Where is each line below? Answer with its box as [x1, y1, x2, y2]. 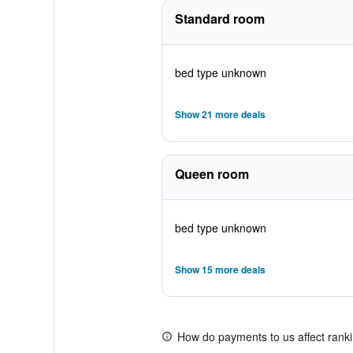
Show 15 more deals [174, 262, 266, 277]
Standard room [174, 9, 265, 28]
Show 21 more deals [174, 107, 266, 121]
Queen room [174, 165, 249, 183]
